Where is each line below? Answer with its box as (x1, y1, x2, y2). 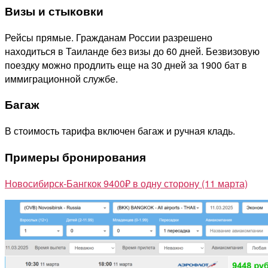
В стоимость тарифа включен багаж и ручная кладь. (5, 124, 235, 138)
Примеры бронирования (5, 148, 146, 165)
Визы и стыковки (5, 2, 103, 19)
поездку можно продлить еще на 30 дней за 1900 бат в (5, 57, 247, 72)
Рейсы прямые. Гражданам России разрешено (5, 30, 212, 44)
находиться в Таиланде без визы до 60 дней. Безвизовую (5, 44, 260, 58)
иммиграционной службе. (5, 71, 118, 86)
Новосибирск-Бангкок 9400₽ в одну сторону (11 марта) (5, 176, 248, 190)
